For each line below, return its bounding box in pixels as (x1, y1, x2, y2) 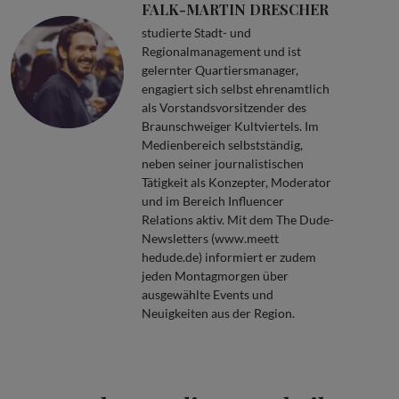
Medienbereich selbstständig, (141, 136, 303, 152)
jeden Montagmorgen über (141, 267, 289, 283)
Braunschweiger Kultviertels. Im (141, 118, 319, 134)
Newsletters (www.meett (141, 230, 279, 246)
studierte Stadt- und (141, 24, 251, 40)
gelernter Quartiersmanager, (141, 61, 298, 77)
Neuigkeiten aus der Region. (141, 305, 295, 321)
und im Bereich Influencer (141, 192, 284, 208)
